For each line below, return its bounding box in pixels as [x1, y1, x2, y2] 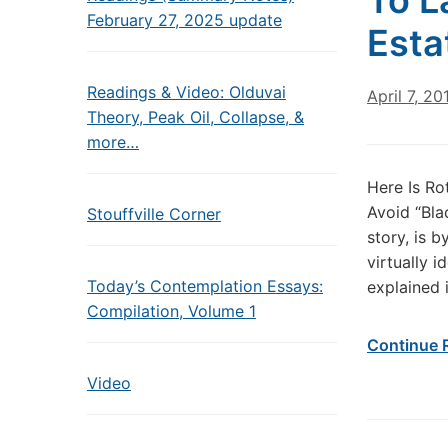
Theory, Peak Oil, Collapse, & [87, 107, 304, 127]
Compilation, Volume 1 [87, 301, 256, 321]
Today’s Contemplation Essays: [87, 276, 323, 296]
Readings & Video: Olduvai [87, 82, 286, 102]
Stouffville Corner [87, 204, 221, 224]
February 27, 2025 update [87, 10, 282, 30]
